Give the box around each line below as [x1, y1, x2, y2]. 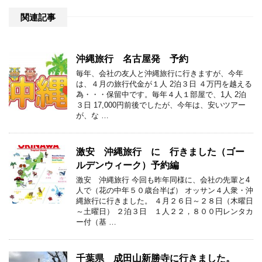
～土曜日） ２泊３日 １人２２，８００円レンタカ [76, 206, 253, 216]
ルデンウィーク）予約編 [76, 160, 179, 170]
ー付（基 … [76, 217, 116, 226]
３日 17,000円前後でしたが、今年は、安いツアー [76, 100, 246, 109]
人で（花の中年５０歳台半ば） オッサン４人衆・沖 [76, 185, 253, 195]
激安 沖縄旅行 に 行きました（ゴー [76, 146, 244, 157]
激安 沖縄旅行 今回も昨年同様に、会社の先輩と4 [76, 175, 250, 184]
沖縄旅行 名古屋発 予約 [76, 53, 188, 64]
